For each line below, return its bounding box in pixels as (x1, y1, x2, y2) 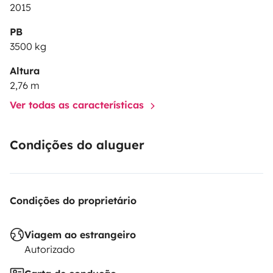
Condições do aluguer (10, 137, 144, 153)
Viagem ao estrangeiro (24, 229, 136, 241)
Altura (10, 65, 40, 77)
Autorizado (24, 243, 75, 256)
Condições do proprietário (10, 194, 136, 207)
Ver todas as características (10, 99, 147, 112)
